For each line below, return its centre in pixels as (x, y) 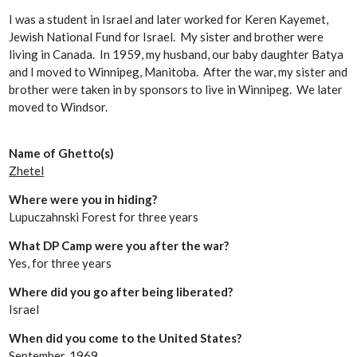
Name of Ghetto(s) (62, 153)
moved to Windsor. (59, 107)
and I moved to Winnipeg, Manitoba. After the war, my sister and (178, 72)
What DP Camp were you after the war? (119, 246)
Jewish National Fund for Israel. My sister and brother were (167, 37)
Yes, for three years (61, 263)
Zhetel (27, 171)
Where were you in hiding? (83, 200)
